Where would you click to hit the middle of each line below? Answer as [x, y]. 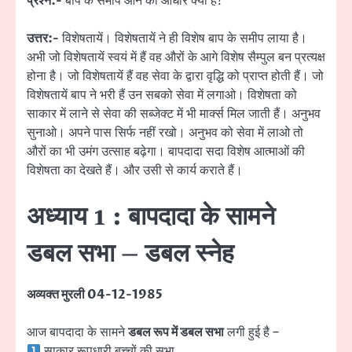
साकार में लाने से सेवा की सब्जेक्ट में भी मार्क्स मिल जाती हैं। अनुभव [174, 114]
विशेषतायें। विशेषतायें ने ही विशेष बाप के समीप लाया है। [183, 38]
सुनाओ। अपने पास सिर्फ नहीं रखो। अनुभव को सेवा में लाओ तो [165, 132]
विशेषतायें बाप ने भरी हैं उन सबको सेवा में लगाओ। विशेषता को [162, 95]
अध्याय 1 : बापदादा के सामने [151, 217]
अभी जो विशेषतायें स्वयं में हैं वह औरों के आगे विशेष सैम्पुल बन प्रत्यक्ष [176, 57]
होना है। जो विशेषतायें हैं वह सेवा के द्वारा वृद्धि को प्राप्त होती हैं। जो [175, 76]
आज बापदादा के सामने [77, 333]
